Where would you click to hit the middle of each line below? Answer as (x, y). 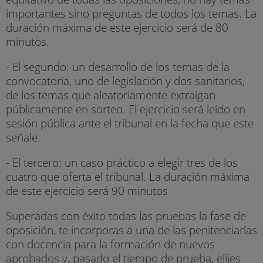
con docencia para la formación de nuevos (110, 244)
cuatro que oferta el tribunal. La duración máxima (128, 177)
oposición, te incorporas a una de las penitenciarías (131, 230)
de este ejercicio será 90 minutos (87, 191)
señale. (23, 137)
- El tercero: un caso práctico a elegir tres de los (122, 163)
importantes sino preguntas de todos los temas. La (131, 13)
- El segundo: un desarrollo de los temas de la (118, 67)
